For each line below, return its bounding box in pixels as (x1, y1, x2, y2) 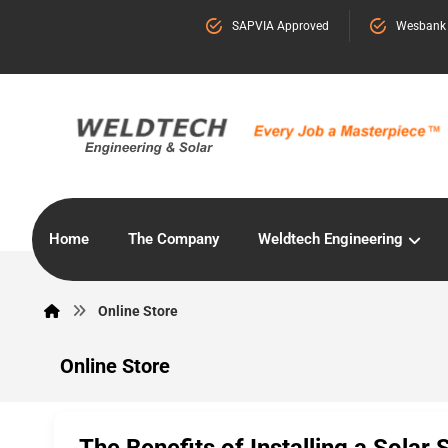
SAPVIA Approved (232, 18, 329, 33)
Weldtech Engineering (258, 230, 403, 248)
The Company (128, 230, 219, 248)
